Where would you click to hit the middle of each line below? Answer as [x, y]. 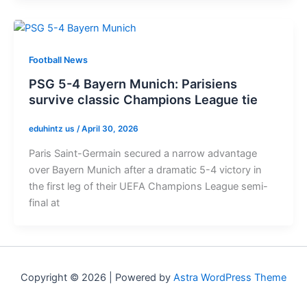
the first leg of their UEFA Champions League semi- [148, 186]
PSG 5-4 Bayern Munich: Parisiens [133, 83]
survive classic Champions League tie [143, 99]
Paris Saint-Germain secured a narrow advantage [143, 153]
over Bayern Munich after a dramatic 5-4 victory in [145, 170]
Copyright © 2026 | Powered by [97, 277]
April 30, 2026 [110, 129]
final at [44, 202]
